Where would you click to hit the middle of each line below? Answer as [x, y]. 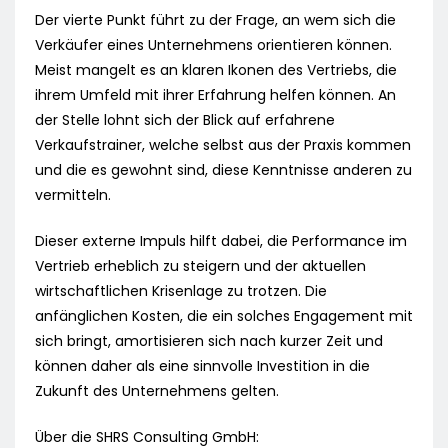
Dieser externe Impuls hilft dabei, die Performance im [221, 241]
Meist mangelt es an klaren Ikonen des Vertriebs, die [216, 70]
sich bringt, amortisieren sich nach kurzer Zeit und [209, 341]
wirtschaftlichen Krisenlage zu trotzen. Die [181, 291]
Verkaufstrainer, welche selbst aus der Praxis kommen [223, 145]
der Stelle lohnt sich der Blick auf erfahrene [185, 120]
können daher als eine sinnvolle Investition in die [202, 366]
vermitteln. [73, 195]
